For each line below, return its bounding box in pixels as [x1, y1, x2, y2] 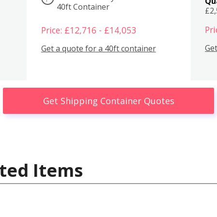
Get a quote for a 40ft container [41, 43, 156, 54]
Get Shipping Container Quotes [43, 94, 174, 107]
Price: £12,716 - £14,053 [41, 24, 136, 36]
